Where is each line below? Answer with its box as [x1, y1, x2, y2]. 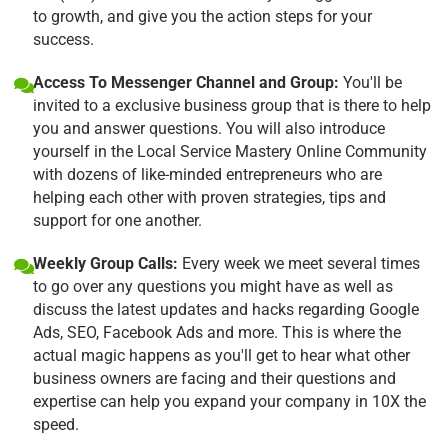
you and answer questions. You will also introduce [33, 118, 385, 138]
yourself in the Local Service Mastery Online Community [33, 141, 427, 161]
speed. [33, 414, 79, 434]
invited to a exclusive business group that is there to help [33, 95, 431, 115]
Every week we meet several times [178, 253, 420, 273]
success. [33, 29, 94, 49]
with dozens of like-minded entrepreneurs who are [33, 164, 382, 184]
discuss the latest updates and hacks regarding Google [33, 299, 419, 319]
